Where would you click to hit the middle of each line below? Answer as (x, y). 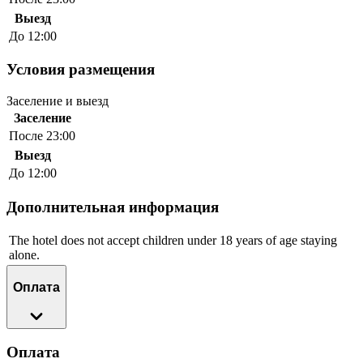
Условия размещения (81, 70)
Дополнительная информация (113, 207)
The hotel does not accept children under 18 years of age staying (173, 241)
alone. (24, 255)
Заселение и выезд (58, 100)
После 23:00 (42, 135)
